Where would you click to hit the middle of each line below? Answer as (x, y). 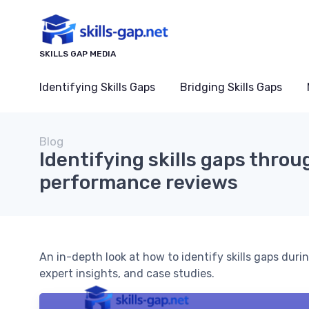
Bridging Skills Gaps (231, 88)
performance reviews (139, 183)
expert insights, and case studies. (127, 274)
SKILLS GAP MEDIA (78, 54)
